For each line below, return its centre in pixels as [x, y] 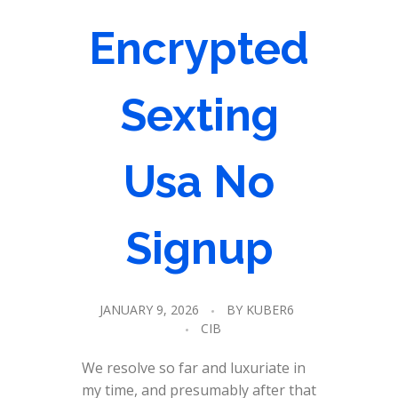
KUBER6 [270, 309]
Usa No [199, 182]
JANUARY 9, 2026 [149, 309]
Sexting [199, 115]
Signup [199, 248]
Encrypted [199, 48]
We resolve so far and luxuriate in [193, 367]
